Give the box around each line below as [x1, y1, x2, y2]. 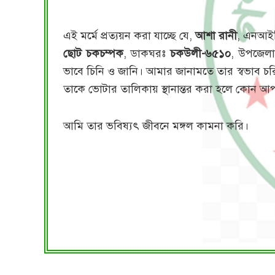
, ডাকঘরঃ [123, 46, 171, 60]
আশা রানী [195, 28, 238, 42]
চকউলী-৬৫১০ [170, 46, 231, 60]
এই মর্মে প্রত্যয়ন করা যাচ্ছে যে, [63, 28, 196, 42]
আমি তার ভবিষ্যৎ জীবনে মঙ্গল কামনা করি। [63, 119, 249, 133]
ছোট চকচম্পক [63, 46, 123, 60]
